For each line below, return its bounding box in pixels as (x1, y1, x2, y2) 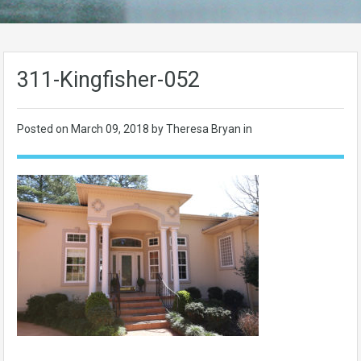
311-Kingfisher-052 (17, 67, 200, 93)
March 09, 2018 (71, 122, 151, 135)
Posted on (17, 122, 71, 135)
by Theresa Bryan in (151, 122, 252, 135)
